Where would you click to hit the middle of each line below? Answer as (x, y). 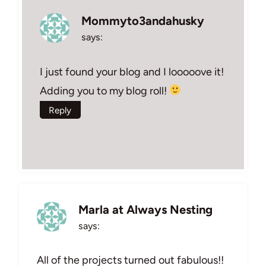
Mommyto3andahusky (143, 20)
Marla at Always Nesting (145, 209)
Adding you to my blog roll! (104, 91)
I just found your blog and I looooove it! (132, 72)
